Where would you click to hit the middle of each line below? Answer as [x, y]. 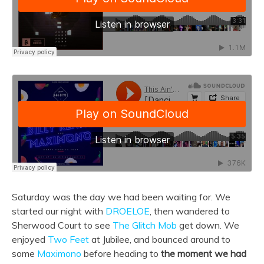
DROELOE [128, 211]
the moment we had [204, 253]
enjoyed [30, 239]
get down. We [208, 225]
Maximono [59, 253]
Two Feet [68, 239]
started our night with [59, 211]
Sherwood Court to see [62, 225]
